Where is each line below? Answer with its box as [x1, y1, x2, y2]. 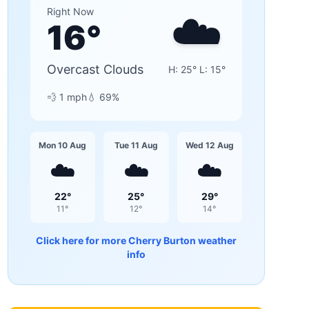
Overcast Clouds [46, 62, 143, 77]
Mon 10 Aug [39, 140, 87, 150]
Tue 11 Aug [114, 140, 158, 150]
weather [195, 235, 237, 246]
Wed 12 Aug [185, 140, 234, 150]
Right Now [46, 6, 94, 17]
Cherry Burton [128, 235, 196, 246]
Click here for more [35, 235, 128, 246]
